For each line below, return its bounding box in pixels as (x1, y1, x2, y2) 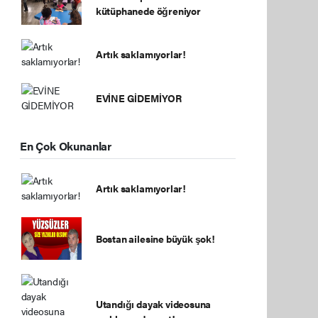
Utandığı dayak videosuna (95, 296, 212, 311)
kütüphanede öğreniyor (95, 4, 201, 18)
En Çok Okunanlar (20, 138, 111, 154)
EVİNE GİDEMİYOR (95, 90, 182, 105)
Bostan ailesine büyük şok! (95, 231, 215, 246)
